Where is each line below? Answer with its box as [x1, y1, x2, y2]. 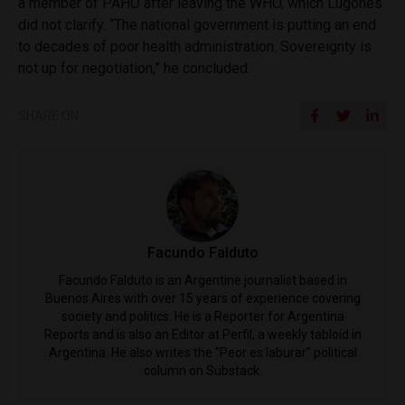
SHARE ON [18, 108, 79, 123]
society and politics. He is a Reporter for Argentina [61, 308, 344, 324]
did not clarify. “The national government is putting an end [18, 15, 376, 33]
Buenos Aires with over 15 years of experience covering [44, 290, 361, 306]
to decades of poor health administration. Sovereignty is [18, 37, 372, 55]
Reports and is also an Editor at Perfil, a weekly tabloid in [43, 326, 362, 342]
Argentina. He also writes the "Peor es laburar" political [48, 344, 357, 360]
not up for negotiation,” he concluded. [18, 59, 250, 77]
